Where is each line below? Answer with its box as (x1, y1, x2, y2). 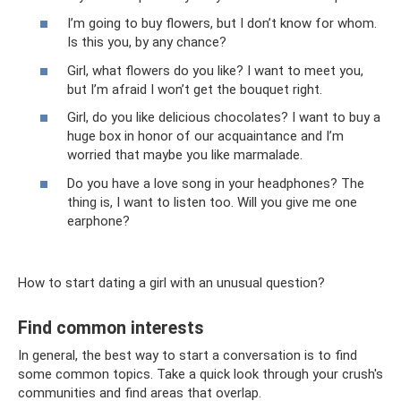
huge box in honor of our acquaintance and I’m (67, 128, 344, 144)
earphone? (67, 212, 130, 229)
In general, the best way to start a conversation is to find (18, 346, 357, 363)
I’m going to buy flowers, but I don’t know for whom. (67, 15, 377, 31)
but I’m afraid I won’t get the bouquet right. (67, 81, 322, 98)
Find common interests (18, 317, 204, 338)
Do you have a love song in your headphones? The (67, 175, 364, 192)
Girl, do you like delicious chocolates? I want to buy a (67, 109, 380, 125)
